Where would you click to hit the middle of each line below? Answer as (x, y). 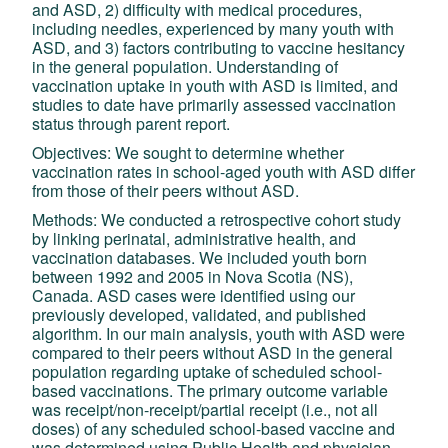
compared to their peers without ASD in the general (213, 352)
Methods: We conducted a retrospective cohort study (217, 219)
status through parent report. (131, 123)
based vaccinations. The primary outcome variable (210, 390)
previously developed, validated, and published (199, 314)
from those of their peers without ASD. (166, 190)
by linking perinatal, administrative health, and (194, 238)
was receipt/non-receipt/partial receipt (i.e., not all (205, 409)
